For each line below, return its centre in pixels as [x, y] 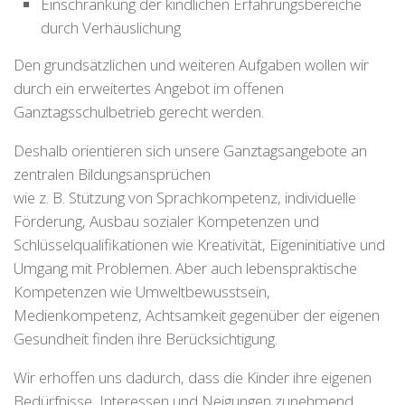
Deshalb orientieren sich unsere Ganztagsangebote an [190, 150]
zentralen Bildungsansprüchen [112, 174]
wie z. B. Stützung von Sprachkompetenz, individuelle [185, 197]
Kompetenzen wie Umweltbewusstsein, [142, 291]
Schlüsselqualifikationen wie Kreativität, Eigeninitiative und [199, 244]
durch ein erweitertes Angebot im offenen [149, 89]
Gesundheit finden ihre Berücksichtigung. [146, 338]
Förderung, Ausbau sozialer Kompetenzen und [166, 221]
